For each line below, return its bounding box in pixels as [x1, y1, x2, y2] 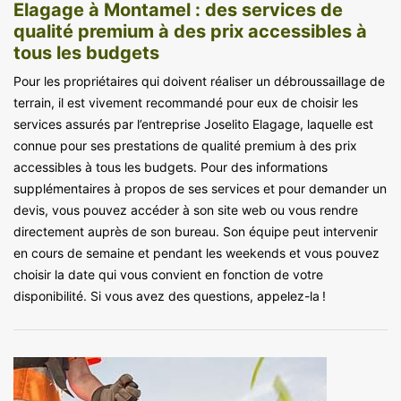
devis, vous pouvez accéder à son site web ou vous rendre [13, 201, 358, 218]
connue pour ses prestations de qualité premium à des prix [13, 137, 357, 153]
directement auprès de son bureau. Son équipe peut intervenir [13, 223, 378, 239]
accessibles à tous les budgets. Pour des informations [13, 158, 328, 175]
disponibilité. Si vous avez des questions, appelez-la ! [13, 287, 326, 303]
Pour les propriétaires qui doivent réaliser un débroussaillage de [13, 73, 385, 89]
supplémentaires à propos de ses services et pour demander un [13, 180, 387, 196]
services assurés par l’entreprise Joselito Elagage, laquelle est [13, 115, 373, 132]
